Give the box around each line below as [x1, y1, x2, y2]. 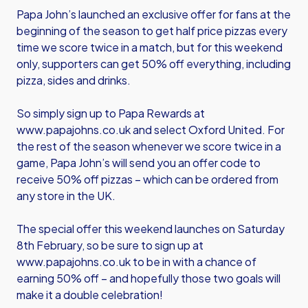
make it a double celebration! [16, 287, 163, 302]
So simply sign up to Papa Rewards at [16, 106, 205, 120]
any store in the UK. [16, 188, 115, 203]
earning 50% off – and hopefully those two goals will [16, 271, 280, 285]
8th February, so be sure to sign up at [16, 238, 203, 252]
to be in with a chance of [131, 254, 256, 269]
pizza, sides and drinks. [16, 73, 133, 87]
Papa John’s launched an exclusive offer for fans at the [16, 7, 291, 21]
